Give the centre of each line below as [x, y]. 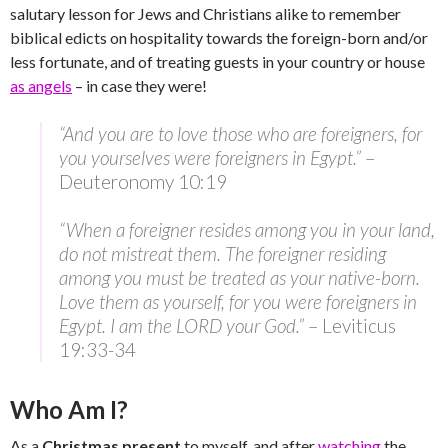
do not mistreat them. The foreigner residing [222, 254]
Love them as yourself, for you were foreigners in [238, 302]
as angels [41, 86]
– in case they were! [139, 86]
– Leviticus [350, 326]
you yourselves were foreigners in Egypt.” [210, 158]
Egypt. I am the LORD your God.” [181, 326]
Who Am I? [69, 410]
